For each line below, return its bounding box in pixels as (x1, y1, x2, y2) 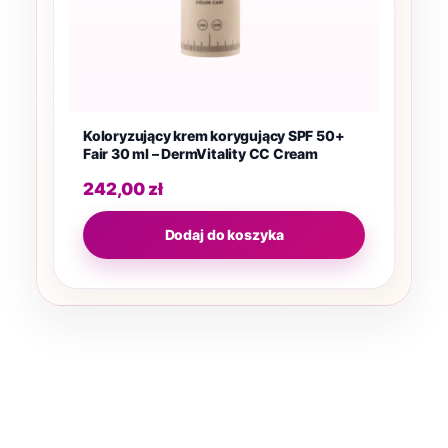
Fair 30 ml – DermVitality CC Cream (83, 145, 318, 162)
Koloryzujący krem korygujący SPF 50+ (83, 127, 345, 144)
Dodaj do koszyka (164, 226, 284, 243)
